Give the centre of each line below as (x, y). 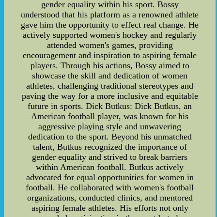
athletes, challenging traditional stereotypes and (110, 85)
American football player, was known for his (110, 116)
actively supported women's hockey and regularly (110, 35)
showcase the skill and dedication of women (110, 75)
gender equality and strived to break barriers (110, 157)
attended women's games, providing (110, 45)
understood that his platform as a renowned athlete (110, 14)
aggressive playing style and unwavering (110, 126)
